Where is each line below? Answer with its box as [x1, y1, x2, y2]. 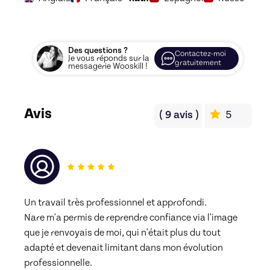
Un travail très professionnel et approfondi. [24, 196, 207, 208]
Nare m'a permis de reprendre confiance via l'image [24, 212, 237, 223]
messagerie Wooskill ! [68, 61, 148, 71]
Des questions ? [68, 45, 128, 55]
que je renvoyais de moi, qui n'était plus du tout [24, 227, 221, 238]
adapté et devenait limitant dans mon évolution [24, 242, 223, 253]
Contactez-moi [175, 49, 226, 58]
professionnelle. [24, 257, 92, 268]
